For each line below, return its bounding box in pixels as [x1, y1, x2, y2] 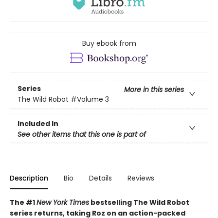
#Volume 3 [71, 94, 109, 105]
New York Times [36, 197, 89, 207]
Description [10, 173, 48, 183]
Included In [18, 118, 58, 128]
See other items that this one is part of [18, 129, 146, 139]
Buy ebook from [82, 38, 136, 48]
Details [89, 173, 112, 183]
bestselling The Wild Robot [89, 197, 189, 207]
